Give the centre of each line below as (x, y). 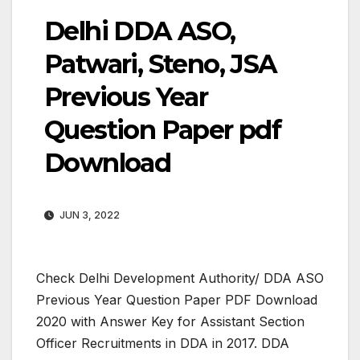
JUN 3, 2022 (88, 215)
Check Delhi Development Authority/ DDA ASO (180, 278)
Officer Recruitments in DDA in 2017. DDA (163, 343)
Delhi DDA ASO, (140, 31)
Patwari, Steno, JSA (161, 63)
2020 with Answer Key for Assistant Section (170, 321)
